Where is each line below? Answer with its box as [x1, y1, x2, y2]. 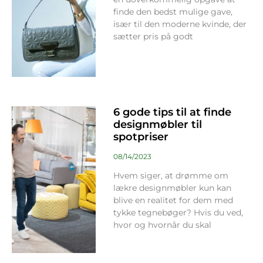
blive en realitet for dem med [113, 194, 233, 205]
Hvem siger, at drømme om [113, 170, 228, 181]
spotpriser [113, 130, 168, 143]
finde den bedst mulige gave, [113, 6, 232, 17]
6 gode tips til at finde [113, 105, 231, 119]
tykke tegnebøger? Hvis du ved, [113, 207, 243, 218]
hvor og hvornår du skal [113, 219, 211, 230]
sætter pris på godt [113, 31, 193, 42]
